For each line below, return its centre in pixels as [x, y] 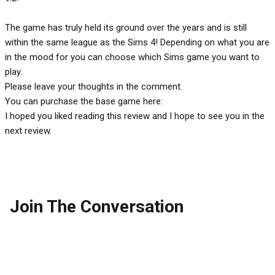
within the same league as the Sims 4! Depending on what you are [137, 42]
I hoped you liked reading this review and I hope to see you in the [135, 116]
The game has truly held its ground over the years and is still [126, 27]
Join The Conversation [97, 206]
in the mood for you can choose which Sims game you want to [132, 57]
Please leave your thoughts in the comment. [94, 86]
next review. [28, 130]
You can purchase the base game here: [84, 101]
